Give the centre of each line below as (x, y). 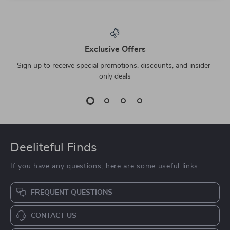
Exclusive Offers (115, 50)
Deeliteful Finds (54, 148)
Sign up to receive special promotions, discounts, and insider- (115, 66)
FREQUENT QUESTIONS (72, 193)
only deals (115, 77)
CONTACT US (54, 216)
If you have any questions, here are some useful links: (105, 167)
